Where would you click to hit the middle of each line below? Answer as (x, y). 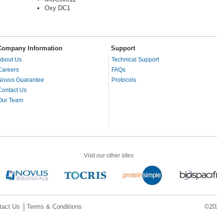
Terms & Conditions (54, 207)
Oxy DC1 (57, 8)
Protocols (124, 80)
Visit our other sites (108, 156)
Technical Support (135, 60)
